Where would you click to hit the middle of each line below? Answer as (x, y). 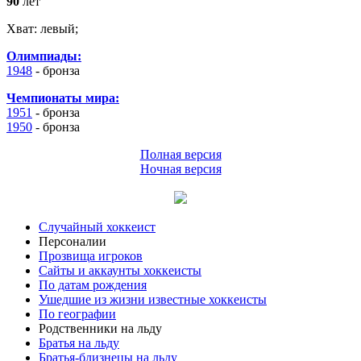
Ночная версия (180, 168)
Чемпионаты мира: (63, 98)
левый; (58, 28)
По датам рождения (93, 284)
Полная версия (180, 154)
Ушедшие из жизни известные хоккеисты (153, 299)
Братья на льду (79, 342)
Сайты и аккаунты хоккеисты (120, 270)
